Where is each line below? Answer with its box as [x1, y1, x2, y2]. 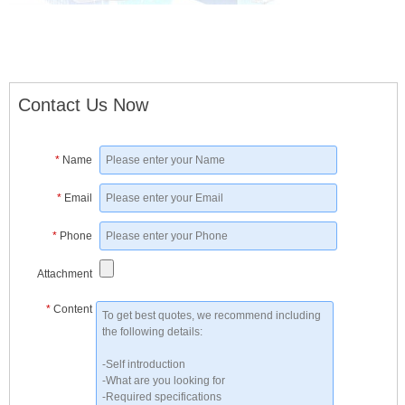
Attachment [36, 267, 92, 280]
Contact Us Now [17, 94, 148, 115]
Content [52, 302, 92, 316]
